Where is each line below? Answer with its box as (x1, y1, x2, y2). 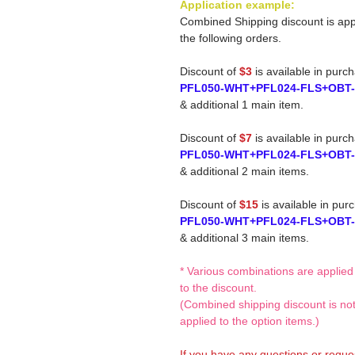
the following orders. (180, 32, 281, 44)
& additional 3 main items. (180, 231, 309, 244)
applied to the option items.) (180, 315, 319, 327)
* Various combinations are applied (180, 265, 353, 277)
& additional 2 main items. (180, 165, 309, 177)
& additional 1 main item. (180, 98, 303, 111)
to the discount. (180, 281, 257, 294)
